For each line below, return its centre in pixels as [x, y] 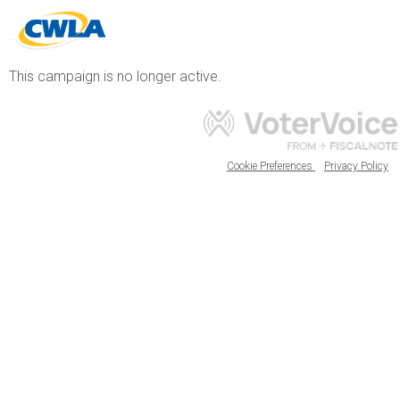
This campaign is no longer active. [115, 76]
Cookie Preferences [271, 166]
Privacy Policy [356, 166]
